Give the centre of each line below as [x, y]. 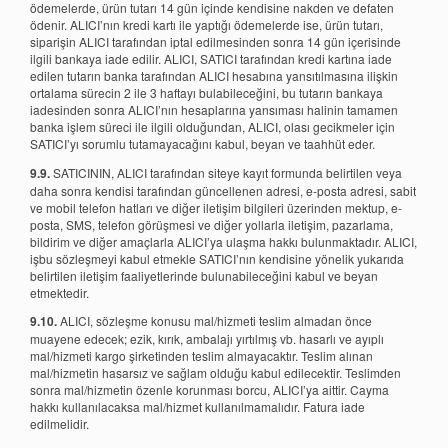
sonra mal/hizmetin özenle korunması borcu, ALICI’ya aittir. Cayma [209, 390]
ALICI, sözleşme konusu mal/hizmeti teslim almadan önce [214, 321]
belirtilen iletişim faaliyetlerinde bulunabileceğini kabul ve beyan [204, 275]
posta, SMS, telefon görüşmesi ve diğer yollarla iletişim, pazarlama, [211, 224]
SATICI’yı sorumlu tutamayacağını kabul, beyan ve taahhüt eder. [202, 144]
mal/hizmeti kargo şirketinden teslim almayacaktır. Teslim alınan [201, 356]
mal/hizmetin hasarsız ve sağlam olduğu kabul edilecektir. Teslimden [215, 373]
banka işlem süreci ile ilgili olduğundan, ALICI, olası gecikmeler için [212, 127]
